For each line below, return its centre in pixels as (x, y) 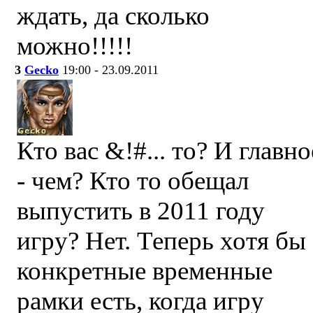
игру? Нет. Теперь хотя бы (161, 241)
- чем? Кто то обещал (133, 181)
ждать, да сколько (113, 16)
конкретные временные (145, 271)
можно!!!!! (75, 46)
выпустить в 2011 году (141, 211)
